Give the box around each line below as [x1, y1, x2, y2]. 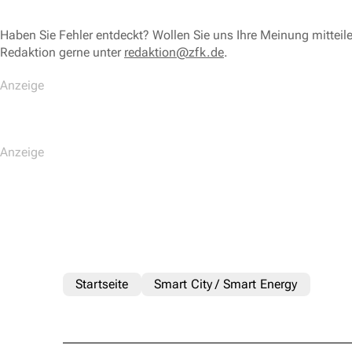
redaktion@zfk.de [124, 45, 224, 60]
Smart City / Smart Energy [153, 277, 298, 292]
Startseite [75, 277, 129, 292]
